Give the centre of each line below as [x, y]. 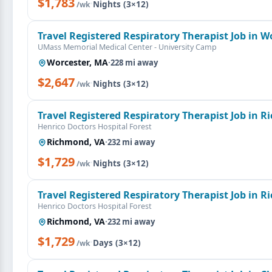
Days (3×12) [117, 243]
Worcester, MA [77, 62]
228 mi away [134, 63]
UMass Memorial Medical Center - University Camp [127, 47]
